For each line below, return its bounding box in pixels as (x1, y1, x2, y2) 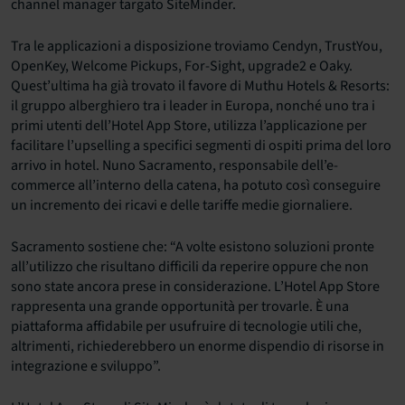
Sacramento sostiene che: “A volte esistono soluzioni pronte (11, 237, 374, 258)
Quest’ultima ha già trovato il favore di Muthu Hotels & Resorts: (11, 76, 390, 97)
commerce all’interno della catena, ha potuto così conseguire (11, 175, 381, 196)
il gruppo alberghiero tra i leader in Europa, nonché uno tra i (11, 96, 375, 117)
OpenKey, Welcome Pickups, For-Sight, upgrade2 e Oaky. (11, 56, 353, 77)
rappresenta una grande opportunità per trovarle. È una (11, 297, 349, 317)
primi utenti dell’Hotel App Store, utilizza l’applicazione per (11, 116, 367, 137)
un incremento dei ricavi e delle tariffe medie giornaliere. (11, 195, 353, 216)
